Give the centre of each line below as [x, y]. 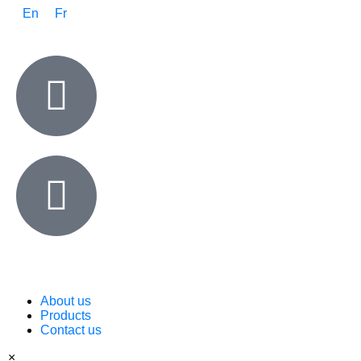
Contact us [71, 330]
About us [66, 301]
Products [66, 316]
